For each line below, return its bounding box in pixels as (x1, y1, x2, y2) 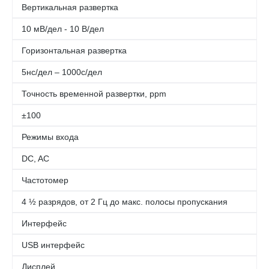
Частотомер (22, 175, 68, 185)
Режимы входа (22, 131, 79, 142)
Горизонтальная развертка (22, 45, 127, 55)
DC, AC (22, 153, 49, 163)
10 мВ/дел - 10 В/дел (22, 23, 104, 34)
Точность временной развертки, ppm (22, 88, 166, 98)
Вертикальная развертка (22, 2, 118, 12)
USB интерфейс (22, 240, 85, 250)
